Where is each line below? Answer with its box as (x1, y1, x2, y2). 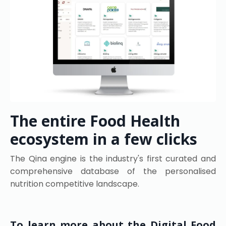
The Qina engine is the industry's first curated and (10, 152, 216, 164)
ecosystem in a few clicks (10, 128, 197, 149)
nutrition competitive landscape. (10, 178, 139, 190)
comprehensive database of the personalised (10, 165, 216, 177)
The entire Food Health (10, 110, 180, 131)
